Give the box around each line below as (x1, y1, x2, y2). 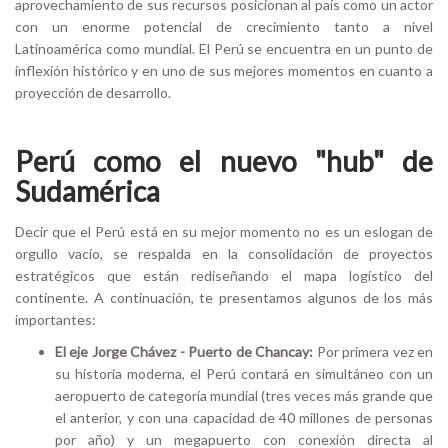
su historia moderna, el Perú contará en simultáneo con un (55, 364, 433, 382)
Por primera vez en (313, 342, 434, 360)
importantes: (15, 310, 96, 328)
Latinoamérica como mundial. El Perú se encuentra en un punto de (15, 39, 433, 57)
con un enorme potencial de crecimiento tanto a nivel (15, 17, 433, 35)
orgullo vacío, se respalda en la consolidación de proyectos (15, 244, 433, 262)
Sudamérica (15, 173, 160, 208)
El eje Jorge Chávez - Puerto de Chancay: (55, 342, 314, 360)
